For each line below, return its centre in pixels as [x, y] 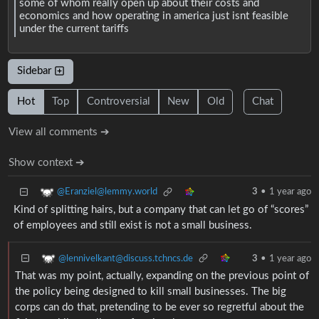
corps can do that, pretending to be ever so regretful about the [159, 308]
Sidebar [35, 71]
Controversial [118, 102]
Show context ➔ [47, 162]
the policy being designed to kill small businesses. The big [150, 292]
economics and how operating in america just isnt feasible [153, 16]
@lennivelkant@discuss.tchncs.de [125, 258]
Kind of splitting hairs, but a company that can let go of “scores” [161, 210]
